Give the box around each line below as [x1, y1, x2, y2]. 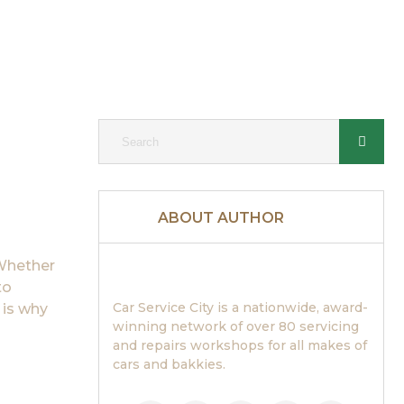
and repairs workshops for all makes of [112, 337, 367, 353]
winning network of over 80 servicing [112, 318, 359, 335]
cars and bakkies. [112, 356, 225, 372]
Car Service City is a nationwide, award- [112, 299, 368, 316]
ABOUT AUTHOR [157, 209, 284, 226]
